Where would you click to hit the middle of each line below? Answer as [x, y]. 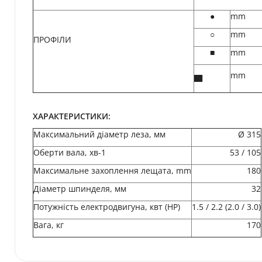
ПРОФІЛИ [52, 39]
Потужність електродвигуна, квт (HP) [107, 207]
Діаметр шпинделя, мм [80, 189]
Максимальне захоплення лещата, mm [112, 170]
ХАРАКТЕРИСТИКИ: [72, 116]
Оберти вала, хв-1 [70, 152]
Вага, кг [49, 225]
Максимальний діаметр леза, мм [99, 134]
